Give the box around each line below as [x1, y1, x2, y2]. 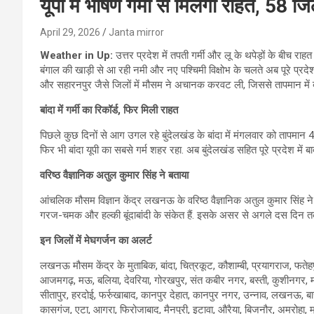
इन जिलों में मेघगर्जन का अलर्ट [40, 233, 152, 247]
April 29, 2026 [40, 26, 100, 38]
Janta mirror [109, 26, 164, 38]
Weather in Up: [40, 48, 116, 62]
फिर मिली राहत [123, 103, 178, 116]
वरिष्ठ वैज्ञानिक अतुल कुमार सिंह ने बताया [40, 168, 189, 182]
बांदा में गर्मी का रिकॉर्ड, [40, 103, 123, 116]
